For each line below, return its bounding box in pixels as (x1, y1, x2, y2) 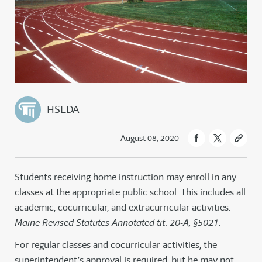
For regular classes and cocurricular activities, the (15, 239, 217, 251)
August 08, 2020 (120, 133, 179, 144)
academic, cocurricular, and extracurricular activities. (15, 201, 230, 214)
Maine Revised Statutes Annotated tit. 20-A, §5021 (15, 216, 219, 229)
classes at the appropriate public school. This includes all (15, 186, 246, 199)
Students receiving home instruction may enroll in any (15, 171, 236, 184)
